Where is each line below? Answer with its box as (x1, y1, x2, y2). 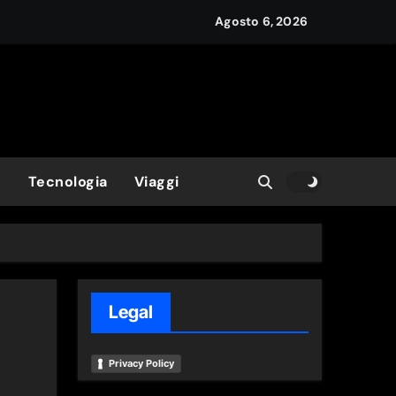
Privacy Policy (109, 357, 174, 370)
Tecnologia (27, 172, 108, 191)
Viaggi (133, 172, 179, 191)
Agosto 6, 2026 (215, 12, 308, 29)
